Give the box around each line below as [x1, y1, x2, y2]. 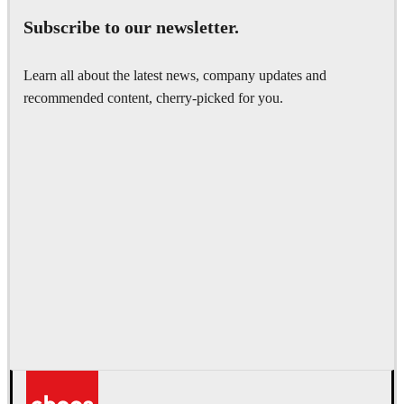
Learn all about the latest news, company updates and [23, 68, 326, 85]
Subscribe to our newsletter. [23, 17, 239, 38]
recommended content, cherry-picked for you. [23, 90, 283, 107]
